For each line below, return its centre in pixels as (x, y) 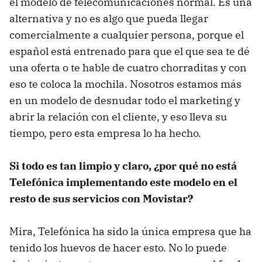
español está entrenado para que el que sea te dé (130, 51)
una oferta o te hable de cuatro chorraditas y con (128, 67)
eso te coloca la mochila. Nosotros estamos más (125, 84)
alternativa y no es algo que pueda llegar (109, 18)
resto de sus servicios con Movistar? (101, 198)
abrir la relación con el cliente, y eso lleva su (118, 116)
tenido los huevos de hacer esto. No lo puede (118, 247)
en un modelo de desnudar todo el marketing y (125, 100)
